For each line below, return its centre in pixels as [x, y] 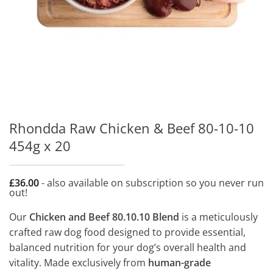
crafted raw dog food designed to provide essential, [127, 232]
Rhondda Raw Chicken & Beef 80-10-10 [132, 128]
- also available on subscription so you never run [151, 183]
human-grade [179, 262]
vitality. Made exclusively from [79, 262]
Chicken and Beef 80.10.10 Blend [104, 217]
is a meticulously [218, 217]
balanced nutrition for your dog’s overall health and [128, 247]
